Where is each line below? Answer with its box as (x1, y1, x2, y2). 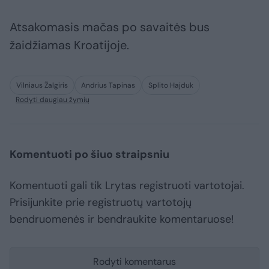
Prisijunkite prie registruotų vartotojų (10, 195, 192, 210)
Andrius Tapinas (81, 80, 135, 91)
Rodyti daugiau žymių (16, 95, 89, 105)
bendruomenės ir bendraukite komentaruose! (10, 212, 234, 227)
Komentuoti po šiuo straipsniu (10, 147, 169, 162)
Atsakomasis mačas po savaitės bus (10, 19, 210, 35)
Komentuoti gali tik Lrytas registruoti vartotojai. (10, 178, 244, 193)
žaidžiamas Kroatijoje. (10, 37, 129, 53)
